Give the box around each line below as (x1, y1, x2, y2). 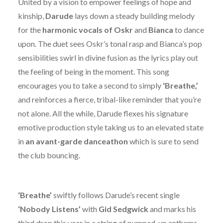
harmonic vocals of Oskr (42, 25, 134, 35)
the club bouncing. (17, 150, 82, 160)
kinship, (17, 11, 45, 21)
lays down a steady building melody (74, 11, 195, 21)
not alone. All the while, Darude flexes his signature (17, 109, 188, 118)
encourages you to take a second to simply (17, 81, 163, 91)
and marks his (148, 204, 196, 214)
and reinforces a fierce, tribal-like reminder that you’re (17, 95, 201, 105)
